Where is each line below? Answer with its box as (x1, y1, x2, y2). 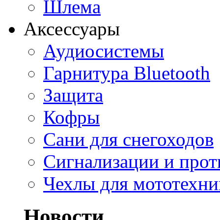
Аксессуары (24, 18, 120, 39)
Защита (43, 84, 103, 106)
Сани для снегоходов (43, 128, 214, 150)
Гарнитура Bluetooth (43, 62, 210, 83)
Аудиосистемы (43, 40, 164, 61)
